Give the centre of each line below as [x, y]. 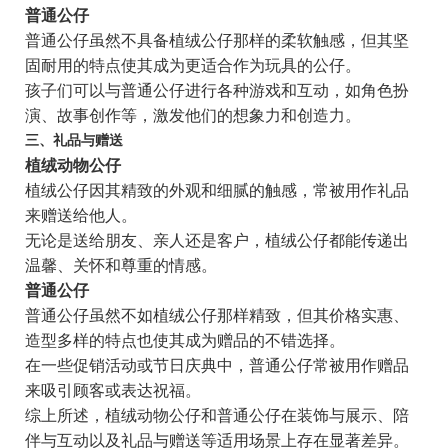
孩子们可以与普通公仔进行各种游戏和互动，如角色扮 [216, 91]
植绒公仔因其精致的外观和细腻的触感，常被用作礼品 [216, 191]
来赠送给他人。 [80, 216]
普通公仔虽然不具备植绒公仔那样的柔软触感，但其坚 [216, 41]
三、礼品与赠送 [73, 141]
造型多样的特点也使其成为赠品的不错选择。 [184, 341]
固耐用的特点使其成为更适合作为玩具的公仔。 [192, 66]
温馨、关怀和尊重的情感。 [120, 266]
